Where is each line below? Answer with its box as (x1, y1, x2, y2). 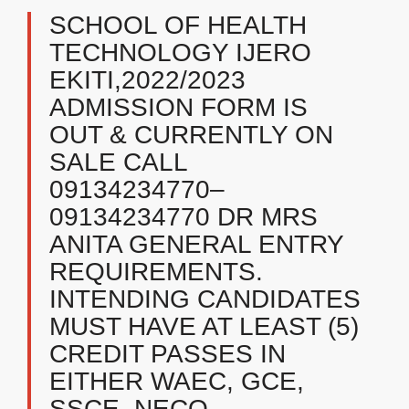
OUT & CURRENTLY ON (49, 121, 333, 149)
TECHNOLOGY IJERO (49, 38, 311, 67)
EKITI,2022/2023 (49, 66, 246, 94)
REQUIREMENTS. (49, 257, 263, 286)
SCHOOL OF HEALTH (49, 11, 307, 39)
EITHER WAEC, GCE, (49, 367, 304, 395)
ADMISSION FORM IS (49, 93, 308, 121)
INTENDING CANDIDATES (49, 285, 361, 313)
